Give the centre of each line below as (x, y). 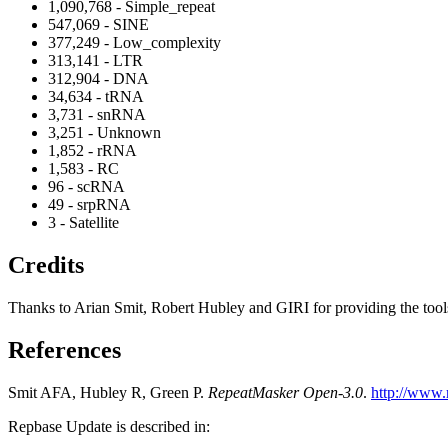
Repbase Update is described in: (109, 426)
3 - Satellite (83, 222)
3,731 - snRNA (97, 114)
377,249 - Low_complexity (134, 42)
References (64, 349)
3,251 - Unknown (104, 132)
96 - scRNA (86, 186)
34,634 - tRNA (96, 96)
